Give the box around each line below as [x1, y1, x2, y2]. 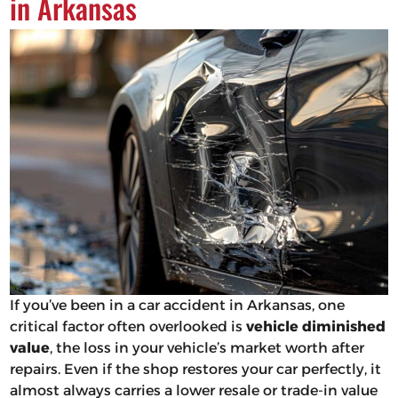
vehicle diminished [245, 318, 386, 336]
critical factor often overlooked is [9, 318, 246, 336]
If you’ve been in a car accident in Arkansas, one [9, 297, 345, 314]
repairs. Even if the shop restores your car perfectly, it [9, 361, 381, 378]
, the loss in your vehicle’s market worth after [49, 339, 364, 357]
